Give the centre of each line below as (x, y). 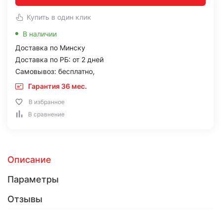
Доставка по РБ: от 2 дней (59, 59)
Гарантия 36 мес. (57, 86)
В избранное (47, 102)
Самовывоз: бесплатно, (55, 71)
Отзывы (25, 199)
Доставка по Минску (50, 48)
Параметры (33, 179)
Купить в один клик (59, 17)
